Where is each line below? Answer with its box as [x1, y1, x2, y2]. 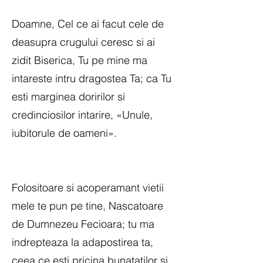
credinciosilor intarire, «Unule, [12, 108, 153, 122]
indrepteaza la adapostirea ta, [12, 235, 153, 249]
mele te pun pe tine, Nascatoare [12, 199, 163, 213]
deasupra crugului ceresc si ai [12, 35, 155, 49]
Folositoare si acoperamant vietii [12, 181, 164, 194]
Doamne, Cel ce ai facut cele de [12, 17, 164, 31]
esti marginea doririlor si [12, 90, 125, 103]
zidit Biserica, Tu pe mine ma [12, 53, 147, 67]
